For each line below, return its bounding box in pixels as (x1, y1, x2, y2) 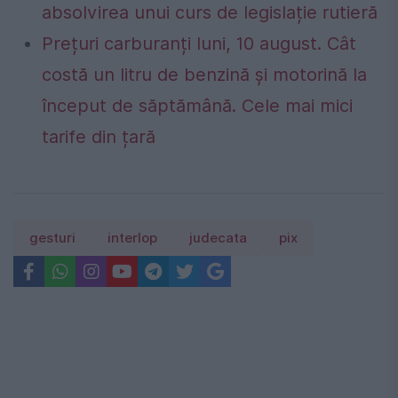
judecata (189, 230, 247, 247)
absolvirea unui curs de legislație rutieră (42, 2, 383, 24)
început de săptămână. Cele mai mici (42, 95, 353, 117)
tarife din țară (42, 126, 155, 148)
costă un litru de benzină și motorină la (42, 64, 367, 86)
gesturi (29, 230, 76, 247)
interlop (107, 230, 157, 247)
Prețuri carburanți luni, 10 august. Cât (42, 33, 356, 55)
